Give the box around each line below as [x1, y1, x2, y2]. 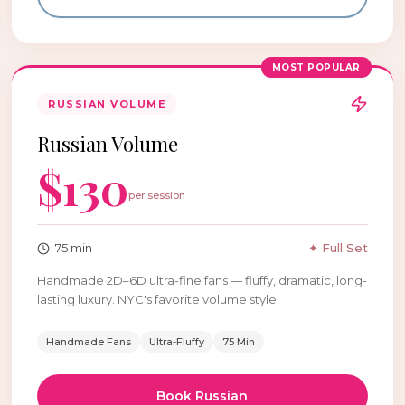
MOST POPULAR [271, 61, 361, 73]
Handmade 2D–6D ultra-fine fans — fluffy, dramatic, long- [37, 273, 368, 287]
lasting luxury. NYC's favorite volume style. [37, 292, 280, 306]
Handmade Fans [46, 335, 132, 348]
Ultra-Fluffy [149, 335, 205, 348]
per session [128, 189, 186, 202]
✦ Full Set [307, 240, 368, 255]
